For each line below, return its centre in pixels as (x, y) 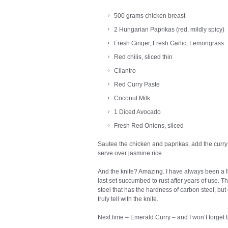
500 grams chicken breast (150, 16)
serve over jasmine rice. (131, 153)
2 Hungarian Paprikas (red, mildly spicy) (169, 30)
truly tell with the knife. (128, 199)
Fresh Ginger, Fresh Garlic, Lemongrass (169, 43)
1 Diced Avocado (137, 112)
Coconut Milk (132, 98)
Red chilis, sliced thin (143, 57)
